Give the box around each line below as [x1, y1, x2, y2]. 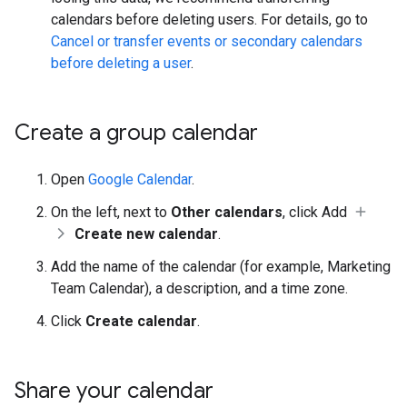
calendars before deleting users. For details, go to [51, 11, 368, 28]
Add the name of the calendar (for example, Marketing [51, 258, 391, 275]
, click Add [283, 203, 351, 221]
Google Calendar [88, 171, 192, 188]
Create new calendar [74, 225, 218, 243]
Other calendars [171, 203, 283, 221]
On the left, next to [51, 203, 171, 221]
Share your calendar [15, 377, 213, 404]
